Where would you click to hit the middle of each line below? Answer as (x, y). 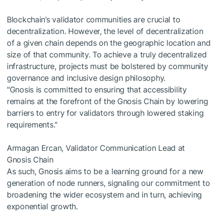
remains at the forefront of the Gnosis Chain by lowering (108, 101)
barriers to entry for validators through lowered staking (105, 113)
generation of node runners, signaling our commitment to (109, 183)
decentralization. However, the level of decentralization (105, 31)
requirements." (32, 125)
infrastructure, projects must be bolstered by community (108, 66)
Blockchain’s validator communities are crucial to (94, 19)
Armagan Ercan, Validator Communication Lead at (96, 148)
